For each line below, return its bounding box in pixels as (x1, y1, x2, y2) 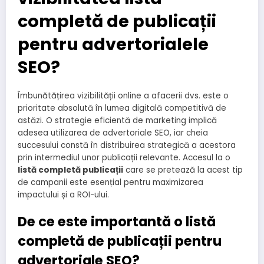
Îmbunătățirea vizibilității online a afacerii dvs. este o (18, 90, 229, 101)
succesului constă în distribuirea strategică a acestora (18, 139, 236, 151)
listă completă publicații (18, 164, 123, 176)
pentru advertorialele (18, 32, 209, 56)
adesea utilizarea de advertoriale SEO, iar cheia (18, 127, 208, 138)
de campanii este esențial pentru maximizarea (18, 176, 203, 188)
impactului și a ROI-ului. (18, 189, 109, 200)
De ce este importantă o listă (18, 212, 216, 231)
